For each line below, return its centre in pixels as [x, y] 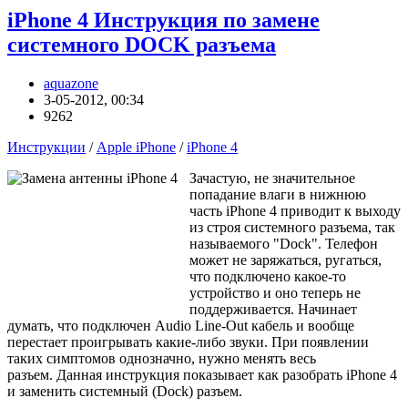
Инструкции [46, 148]
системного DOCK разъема [142, 45]
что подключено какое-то [268, 277]
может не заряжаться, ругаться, [286, 260]
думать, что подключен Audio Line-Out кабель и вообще [181, 326]
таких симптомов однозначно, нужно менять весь [162, 359]
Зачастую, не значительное [272, 178]
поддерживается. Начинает [273, 310]
